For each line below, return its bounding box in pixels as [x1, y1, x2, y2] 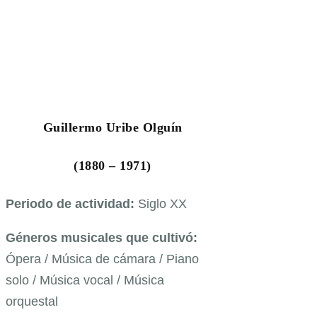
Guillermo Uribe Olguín [42, 120, 183, 134]
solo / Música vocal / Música [6, 272, 164, 287]
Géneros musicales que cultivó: [6, 230, 197, 245]
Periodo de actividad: [6, 196, 138, 211]
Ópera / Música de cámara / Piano [6, 251, 199, 266]
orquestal [6, 294, 58, 309]
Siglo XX [138, 196, 187, 211]
